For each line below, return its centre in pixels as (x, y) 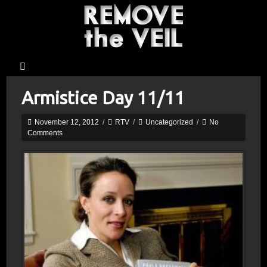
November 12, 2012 (66, 122)
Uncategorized (169, 122)
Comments (45, 133)
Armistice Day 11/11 (103, 98)
